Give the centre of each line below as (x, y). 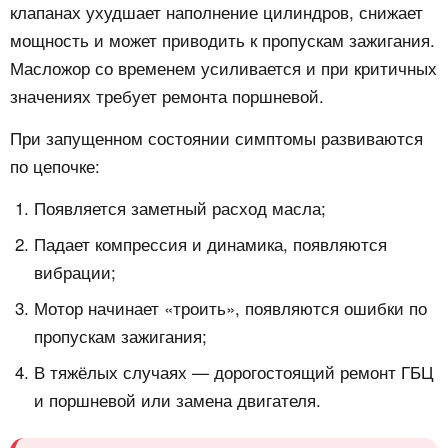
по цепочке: (55, 166)
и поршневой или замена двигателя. (177, 400)
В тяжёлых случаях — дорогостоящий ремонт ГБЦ (234, 372)
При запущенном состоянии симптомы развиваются (216, 138)
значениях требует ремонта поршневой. (167, 96)
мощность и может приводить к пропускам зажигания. (222, 40)
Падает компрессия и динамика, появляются (210, 244)
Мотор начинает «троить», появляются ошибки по (230, 308)
